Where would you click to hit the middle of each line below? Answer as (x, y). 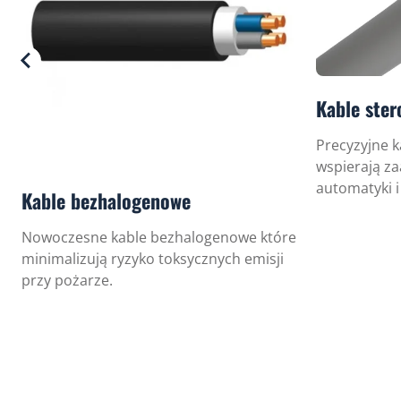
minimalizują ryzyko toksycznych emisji (153, 259)
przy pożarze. (67, 280)
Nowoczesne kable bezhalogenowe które (159, 237)
